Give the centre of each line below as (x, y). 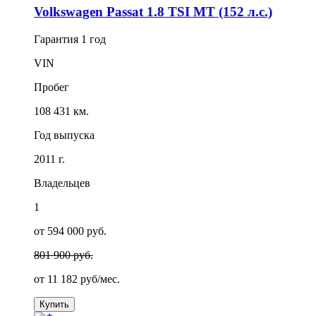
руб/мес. (99, 279)
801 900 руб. (63, 255)
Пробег (51, 87)
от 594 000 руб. (70, 231)
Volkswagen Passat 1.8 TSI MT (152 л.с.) (153, 12)
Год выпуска (64, 135)
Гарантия (57, 39)
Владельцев (62, 183)
